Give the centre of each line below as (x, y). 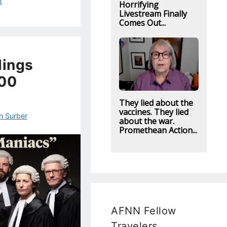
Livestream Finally (153, 13)
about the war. (146, 121)
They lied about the (156, 103)
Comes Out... (142, 23)
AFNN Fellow (144, 211)
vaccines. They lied (154, 112)
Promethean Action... (158, 130)
